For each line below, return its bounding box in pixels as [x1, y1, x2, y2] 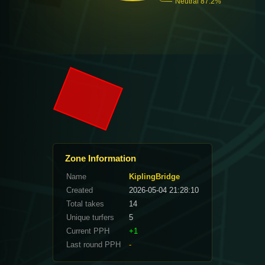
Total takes [66, 199, 104, 208]
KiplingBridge [129, 172, 180, 181]
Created [66, 185, 93, 195]
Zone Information [65, 153, 136, 163]
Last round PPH [66, 240, 121, 249]
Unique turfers [66, 212, 114, 222]
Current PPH [66, 226, 109, 235]
